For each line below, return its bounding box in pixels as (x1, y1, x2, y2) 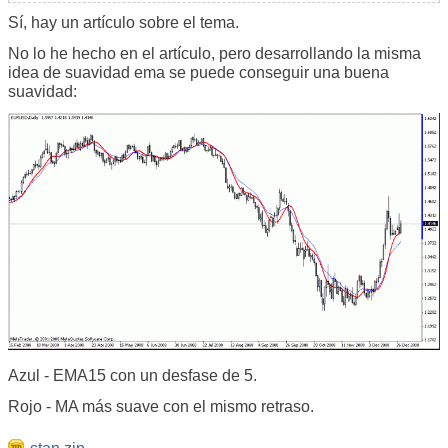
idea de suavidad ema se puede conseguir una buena (8, 64, 389, 82)
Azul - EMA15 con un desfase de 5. (8, 367, 257, 385)
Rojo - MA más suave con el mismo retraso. (8, 398, 314, 416)
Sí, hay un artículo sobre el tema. (8, 14, 239, 32)
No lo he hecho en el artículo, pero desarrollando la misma (8, 45, 421, 63)
